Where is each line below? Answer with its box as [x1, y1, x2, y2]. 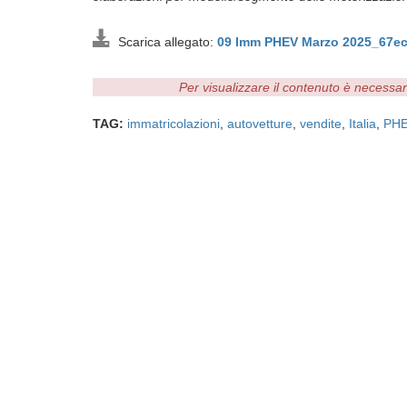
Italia [349, 116, 376, 131]
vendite [300, 116, 342, 131]
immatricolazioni [127, 116, 220, 131]
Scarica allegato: [111, 35, 217, 49]
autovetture [227, 116, 293, 131]
